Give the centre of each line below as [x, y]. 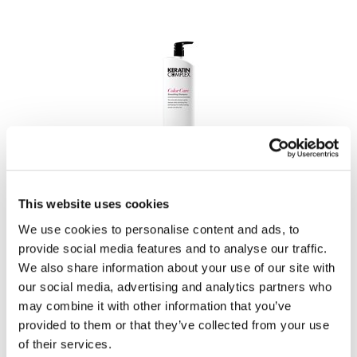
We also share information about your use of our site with [177, 267]
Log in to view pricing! [178, 258]
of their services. [65, 343]
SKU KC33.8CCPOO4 [178, 209]
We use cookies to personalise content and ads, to [159, 229]
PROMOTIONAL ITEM [178, 241]
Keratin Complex [178, 162]
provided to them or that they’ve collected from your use [174, 324]
